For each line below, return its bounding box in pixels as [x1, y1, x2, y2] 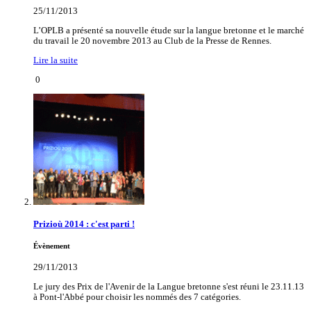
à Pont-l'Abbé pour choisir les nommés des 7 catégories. [33, 292, 241, 302]
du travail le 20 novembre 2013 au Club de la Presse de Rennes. [33, 36, 271, 47]
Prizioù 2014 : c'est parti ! [33, 219, 135, 230]
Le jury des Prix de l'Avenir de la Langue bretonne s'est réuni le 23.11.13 [33, 281, 304, 292]
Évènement [33, 242, 70, 251]
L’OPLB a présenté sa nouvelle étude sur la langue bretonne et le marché [33, 26, 304, 36]
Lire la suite [33, 55, 78, 65]
